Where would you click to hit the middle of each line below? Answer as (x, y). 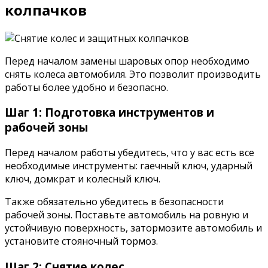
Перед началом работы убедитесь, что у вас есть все (130, 153)
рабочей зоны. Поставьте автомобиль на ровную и (127, 215)
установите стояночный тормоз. (81, 241)
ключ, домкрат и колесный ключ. (83, 179)
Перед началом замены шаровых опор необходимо (127, 61)
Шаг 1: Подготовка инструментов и (109, 112)
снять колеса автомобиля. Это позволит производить (133, 74)
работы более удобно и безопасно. (86, 87)
